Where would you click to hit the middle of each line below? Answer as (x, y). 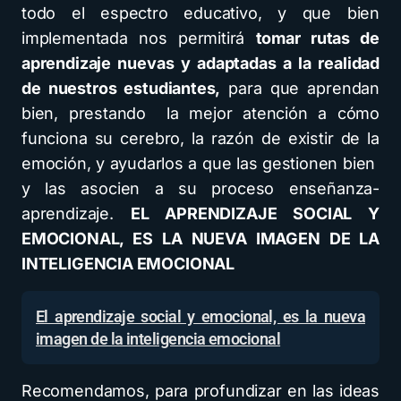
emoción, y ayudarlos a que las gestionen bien (200, 163)
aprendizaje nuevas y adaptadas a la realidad (200, 63)
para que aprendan (300, 88)
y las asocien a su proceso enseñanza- (200, 188)
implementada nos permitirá (139, 38)
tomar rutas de (318, 38)
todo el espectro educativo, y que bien (200, 13)
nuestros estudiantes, (134, 88)
